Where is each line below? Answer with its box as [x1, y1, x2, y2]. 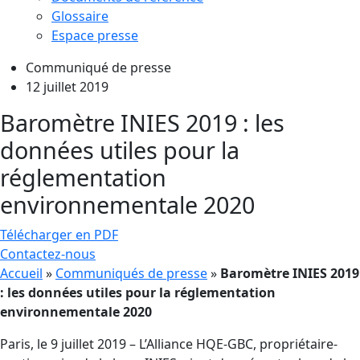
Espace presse [51, 26, 138, 44]
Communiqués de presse [55, 264, 207, 282]
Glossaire [51, 6, 108, 25]
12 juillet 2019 [26, 77, 108, 96]
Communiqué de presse [26, 58, 171, 76]
